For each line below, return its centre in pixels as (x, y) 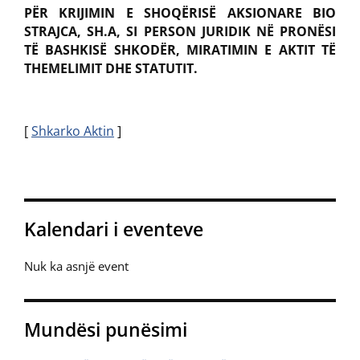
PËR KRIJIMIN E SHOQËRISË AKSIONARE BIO (180, 13)
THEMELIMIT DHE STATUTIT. (111, 68)
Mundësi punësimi (106, 330)
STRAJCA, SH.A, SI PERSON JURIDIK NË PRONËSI (180, 31)
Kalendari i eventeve (114, 229)
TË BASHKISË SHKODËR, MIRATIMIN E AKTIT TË (180, 50)
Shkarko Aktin (73, 131)
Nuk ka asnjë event (76, 266)
